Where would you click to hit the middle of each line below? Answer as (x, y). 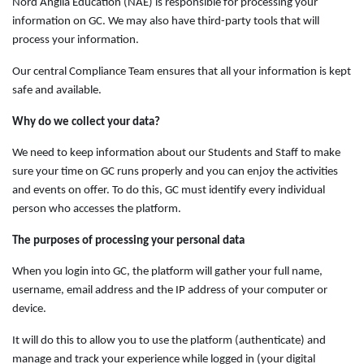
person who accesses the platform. (99, 209)
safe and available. (57, 91)
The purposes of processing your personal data (128, 241)
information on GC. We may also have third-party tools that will (166, 22)
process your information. (76, 40)
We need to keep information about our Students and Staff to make (176, 153)
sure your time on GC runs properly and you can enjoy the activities (175, 172)
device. (29, 309)
